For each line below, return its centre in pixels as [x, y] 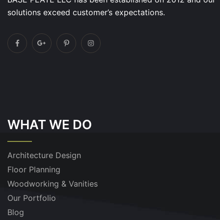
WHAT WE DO [50, 124]
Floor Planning [34, 169]
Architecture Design [44, 155]
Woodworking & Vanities [53, 184]
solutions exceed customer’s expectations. [86, 12]
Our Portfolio [32, 198]
